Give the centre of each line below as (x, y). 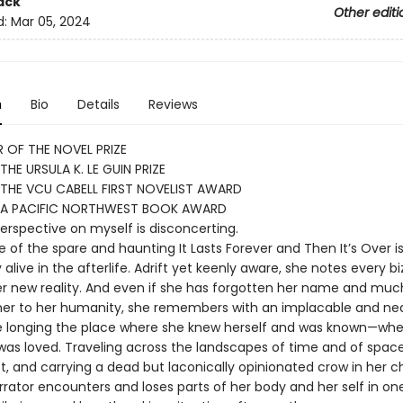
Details (98, 104)
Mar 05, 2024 (50, 22)
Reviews (173, 104)
